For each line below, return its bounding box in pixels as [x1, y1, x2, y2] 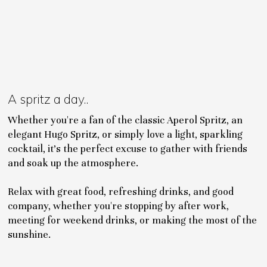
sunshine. [8, 228, 51, 241]
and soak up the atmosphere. [8, 157, 139, 169]
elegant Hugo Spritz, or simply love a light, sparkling [8, 128, 243, 141]
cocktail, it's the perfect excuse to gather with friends [8, 142, 248, 155]
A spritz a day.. [8, 91, 89, 107]
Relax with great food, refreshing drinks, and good [8, 185, 234, 198]
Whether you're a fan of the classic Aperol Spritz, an [8, 114, 243, 126]
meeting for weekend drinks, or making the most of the [8, 214, 257, 226]
